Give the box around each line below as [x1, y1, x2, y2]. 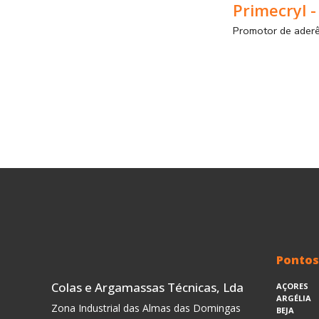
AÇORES [276, 281, 308, 291]
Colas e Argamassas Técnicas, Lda [51, 279, 244, 296]
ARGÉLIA [276, 293, 311, 303]
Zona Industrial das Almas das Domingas [51, 301, 241, 315]
